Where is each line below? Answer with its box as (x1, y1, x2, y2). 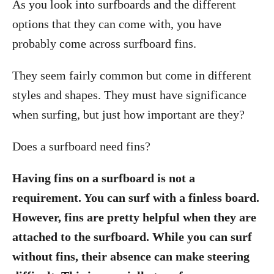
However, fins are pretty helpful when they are (12, 210, 256, 224)
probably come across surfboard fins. (12, 37, 196, 50)
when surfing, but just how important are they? (12, 108, 245, 121)
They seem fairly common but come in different (12, 68, 251, 82)
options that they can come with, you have (12, 17, 221, 31)
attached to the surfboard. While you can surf (12, 230, 252, 243)
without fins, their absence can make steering (12, 250, 250, 263)
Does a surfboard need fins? (12, 139, 150, 153)
